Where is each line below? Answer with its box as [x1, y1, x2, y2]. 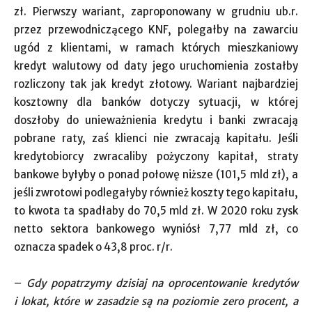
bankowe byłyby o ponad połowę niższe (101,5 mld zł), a [14, 168, 298, 181]
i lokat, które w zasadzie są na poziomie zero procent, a [14, 295, 298, 308]
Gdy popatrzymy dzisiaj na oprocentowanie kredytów [26, 276, 298, 290]
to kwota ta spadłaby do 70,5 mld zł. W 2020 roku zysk [14, 204, 298, 217]
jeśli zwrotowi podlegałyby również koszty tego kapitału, [14, 186, 298, 199]
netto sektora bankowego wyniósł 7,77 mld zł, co [14, 222, 298, 235]
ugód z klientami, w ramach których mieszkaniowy [14, 41, 298, 54]
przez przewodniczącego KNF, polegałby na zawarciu [14, 23, 298, 36]
